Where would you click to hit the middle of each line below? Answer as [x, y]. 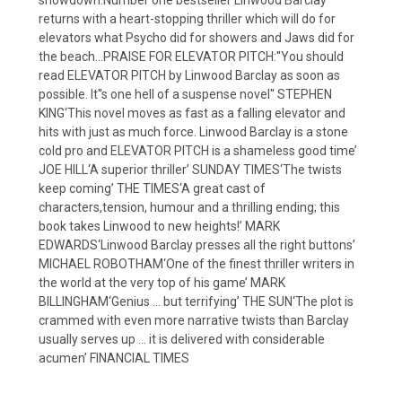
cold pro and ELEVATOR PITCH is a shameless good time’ [198, 150]
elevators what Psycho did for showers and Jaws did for [197, 37]
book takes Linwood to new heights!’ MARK [159, 226]
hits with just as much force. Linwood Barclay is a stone [193, 131]
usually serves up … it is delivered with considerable [182, 339]
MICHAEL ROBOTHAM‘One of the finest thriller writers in [197, 263]
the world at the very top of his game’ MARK [162, 282]
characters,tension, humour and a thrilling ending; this [189, 207]
